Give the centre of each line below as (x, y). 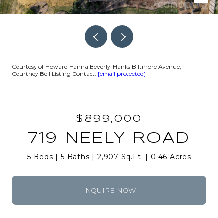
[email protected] (122, 74)
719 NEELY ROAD (109, 138)
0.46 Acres (171, 157)
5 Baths (75, 157)
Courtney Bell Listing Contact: (55, 74)
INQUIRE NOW (109, 190)
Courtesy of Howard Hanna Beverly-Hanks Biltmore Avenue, (96, 66)
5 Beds (40, 157)
